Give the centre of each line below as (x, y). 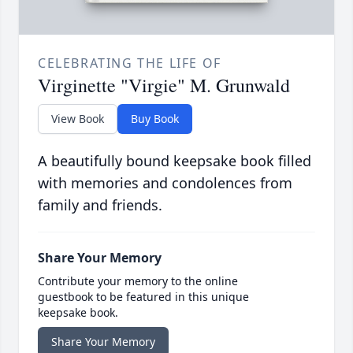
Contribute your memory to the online (138, 281)
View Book (78, 118)
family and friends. (100, 204)
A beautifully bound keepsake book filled (175, 160)
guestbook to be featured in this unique (143, 296)
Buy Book (155, 118)
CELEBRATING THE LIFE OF (130, 63)
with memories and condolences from (165, 182)
